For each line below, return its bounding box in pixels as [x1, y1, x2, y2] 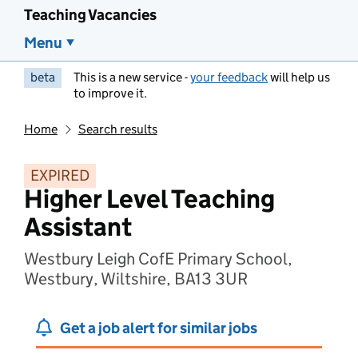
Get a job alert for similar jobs [60, 319, 257, 337]
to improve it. [74, 86, 147, 101]
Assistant [24, 211, 132, 243]
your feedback [190, 70, 268, 85]
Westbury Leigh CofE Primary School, [24, 249, 292, 269]
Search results [78, 121, 157, 137]
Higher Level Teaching [24, 183, 275, 215]
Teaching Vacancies [24, 6, 157, 24]
